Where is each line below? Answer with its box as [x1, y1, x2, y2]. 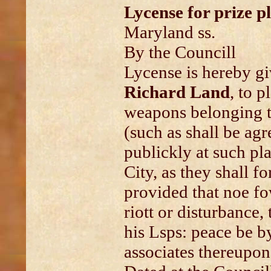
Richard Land [123, 82, 230, 102]
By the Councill [123, 42, 236, 62]
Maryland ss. [123, 22, 215, 42]
